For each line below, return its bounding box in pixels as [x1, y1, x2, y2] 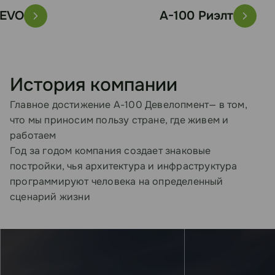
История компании [10, 73, 177, 96]
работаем [10, 129, 56, 142]
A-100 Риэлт [113, 8, 187, 23]
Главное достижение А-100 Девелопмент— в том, [10, 98, 247, 111]
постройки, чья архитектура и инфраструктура [10, 160, 238, 172]
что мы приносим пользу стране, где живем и [10, 114, 229, 126]
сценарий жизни [10, 190, 90, 203]
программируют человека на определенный [10, 175, 223, 188]
